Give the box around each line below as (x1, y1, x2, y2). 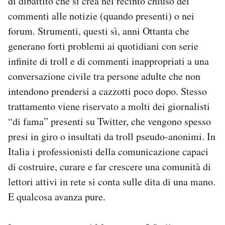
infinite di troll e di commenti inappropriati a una (8, 54, 209, 68)
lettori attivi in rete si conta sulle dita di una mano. (8, 175, 215, 188)
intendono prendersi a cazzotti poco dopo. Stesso (8, 84, 207, 98)
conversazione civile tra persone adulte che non (8, 69, 200, 83)
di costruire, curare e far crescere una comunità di (8, 160, 211, 173)
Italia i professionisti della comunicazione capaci (8, 145, 208, 158)
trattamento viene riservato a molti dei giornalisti (8, 99, 210, 113)
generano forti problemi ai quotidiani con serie (8, 39, 198, 53)
